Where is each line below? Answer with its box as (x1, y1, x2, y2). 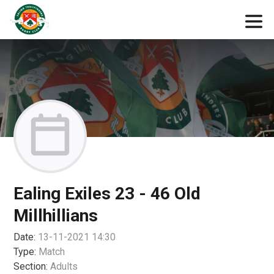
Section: (13, 261, 48, 272)
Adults (50, 261, 78, 272)
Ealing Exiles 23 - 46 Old (13, 183, 201, 204)
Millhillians (13, 206, 98, 226)
